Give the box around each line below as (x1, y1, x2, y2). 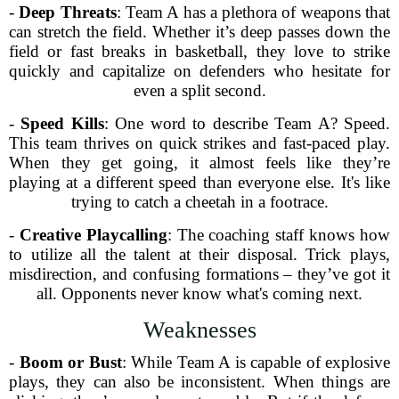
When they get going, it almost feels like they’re (9, 153, 390, 172)
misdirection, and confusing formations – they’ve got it (9, 265, 390, 283)
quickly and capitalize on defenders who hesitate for (9, 61, 390, 80)
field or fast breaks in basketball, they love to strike (9, 42, 390, 61)
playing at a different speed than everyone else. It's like (9, 173, 390, 191)
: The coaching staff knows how (167, 225, 391, 244)
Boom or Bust (19, 353, 122, 371)
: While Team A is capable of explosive (121, 353, 390, 371)
